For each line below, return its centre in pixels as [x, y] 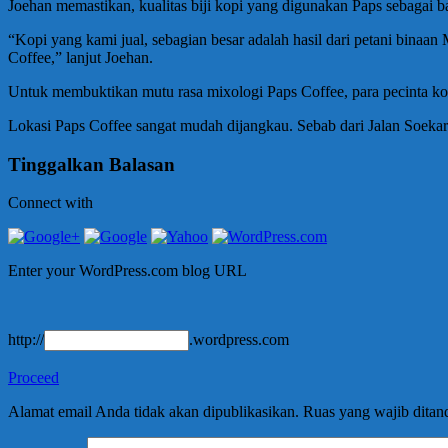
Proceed [33, 378]
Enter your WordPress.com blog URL [127, 271]
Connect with [50, 203]
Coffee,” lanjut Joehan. [80, 57]
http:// [26, 340]
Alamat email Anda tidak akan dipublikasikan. [153, 412]
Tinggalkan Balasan [91, 164]
